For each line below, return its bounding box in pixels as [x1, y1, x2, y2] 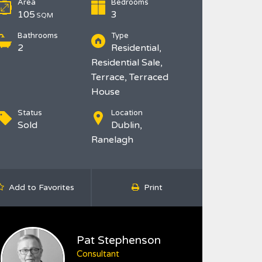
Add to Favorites [9, 182, 75, 192]
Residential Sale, [91, 57, 163, 68]
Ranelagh [91, 134, 133, 146]
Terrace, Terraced [91, 71, 168, 83]
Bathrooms [18, 31, 58, 40]
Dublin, [111, 119, 142, 131]
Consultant [77, 249, 119, 259]
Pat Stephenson [77, 234, 161, 247]
